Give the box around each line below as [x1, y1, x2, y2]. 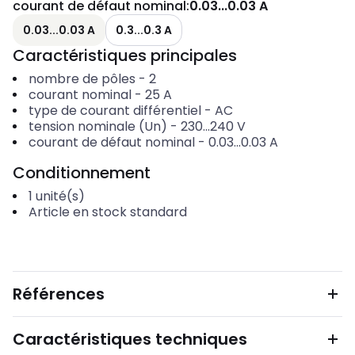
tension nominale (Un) [28, 117, 167, 136]
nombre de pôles [28, 70, 136, 88]
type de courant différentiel [28, 101, 201, 120]
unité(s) [35, 187, 85, 205]
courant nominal [28, 86, 132, 104]
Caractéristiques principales [13, 44, 237, 67]
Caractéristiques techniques [13, 328, 247, 350]
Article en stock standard [28, 203, 187, 221]
